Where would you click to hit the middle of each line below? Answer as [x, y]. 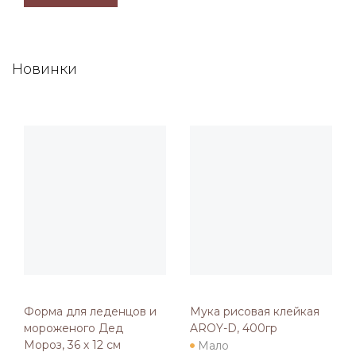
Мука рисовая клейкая [255, 312]
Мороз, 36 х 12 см [72, 345]
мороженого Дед [74, 329]
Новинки [44, 70]
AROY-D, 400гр [234, 329]
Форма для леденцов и [90, 312]
